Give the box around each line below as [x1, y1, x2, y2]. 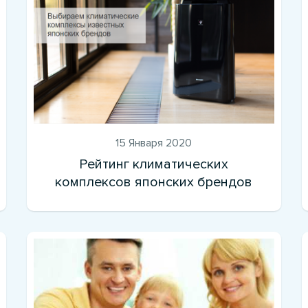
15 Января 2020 [115, 135, 192, 150]
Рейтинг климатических [79, 155, 229, 173]
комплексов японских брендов [55, 173, 253, 190]
